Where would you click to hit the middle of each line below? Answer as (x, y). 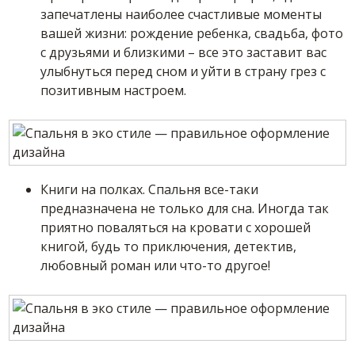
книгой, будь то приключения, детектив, (169, 247)
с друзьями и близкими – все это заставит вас (184, 53)
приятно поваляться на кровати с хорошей (176, 228)
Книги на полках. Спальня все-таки (150, 190)
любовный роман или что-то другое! (156, 266)
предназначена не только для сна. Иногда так (185, 209)
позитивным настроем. (114, 91)
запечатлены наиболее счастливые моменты (181, 15)
